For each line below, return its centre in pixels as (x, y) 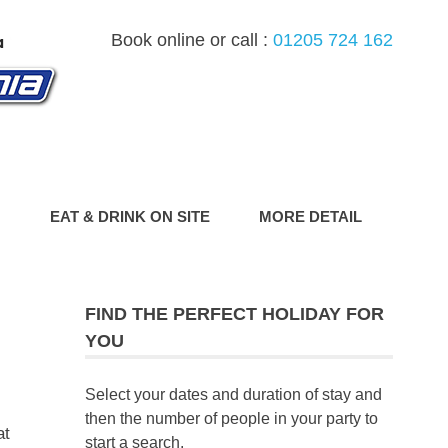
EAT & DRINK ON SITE (130, 216)
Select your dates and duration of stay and (233, 394)
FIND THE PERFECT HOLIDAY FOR (234, 314)
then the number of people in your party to (231, 418)
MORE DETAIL (310, 216)
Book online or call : (189, 40)
